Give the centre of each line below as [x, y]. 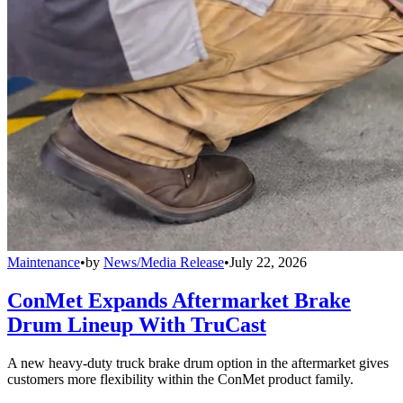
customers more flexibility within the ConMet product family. [180, 379]
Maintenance [44, 263]
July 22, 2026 [268, 263]
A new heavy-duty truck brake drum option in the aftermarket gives [198, 363]
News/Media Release [164, 263]
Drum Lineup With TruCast [137, 325]
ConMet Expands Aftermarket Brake [179, 300]
